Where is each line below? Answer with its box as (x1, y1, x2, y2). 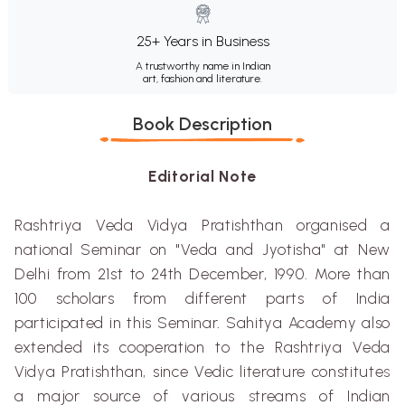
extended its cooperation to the (14, 337, 275, 356)
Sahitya (226, 313, 283, 332)
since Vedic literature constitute (153, 362, 384, 381)
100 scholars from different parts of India (14, 288, 391, 307)
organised (297, 215, 368, 234)
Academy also (282, 313, 391, 332)
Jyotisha (262, 240, 322, 259)
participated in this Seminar (14, 313, 218, 332)
